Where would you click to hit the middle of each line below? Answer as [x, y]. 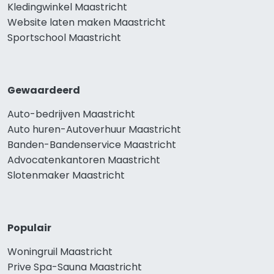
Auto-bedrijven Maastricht [71, 114]
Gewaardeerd [44, 91]
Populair [29, 228]
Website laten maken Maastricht [87, 23]
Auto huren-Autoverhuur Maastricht [94, 130]
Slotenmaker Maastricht [66, 176]
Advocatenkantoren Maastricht [84, 160]
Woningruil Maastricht [60, 252]
